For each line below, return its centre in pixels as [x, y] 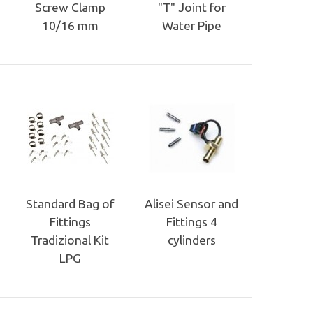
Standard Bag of [70, 203]
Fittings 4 [191, 221]
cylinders [191, 240]
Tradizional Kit [70, 240]
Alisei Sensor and [191, 203]
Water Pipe [191, 25]
